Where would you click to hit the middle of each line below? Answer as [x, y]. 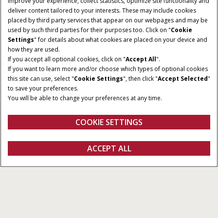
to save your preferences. [43, 88]
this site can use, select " [41, 79]
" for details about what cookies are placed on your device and [121, 40]
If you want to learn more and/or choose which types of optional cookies [108, 69]
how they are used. [34, 49]
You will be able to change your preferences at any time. [85, 98]
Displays [32, 145]
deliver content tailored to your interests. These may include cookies [102, 10]
